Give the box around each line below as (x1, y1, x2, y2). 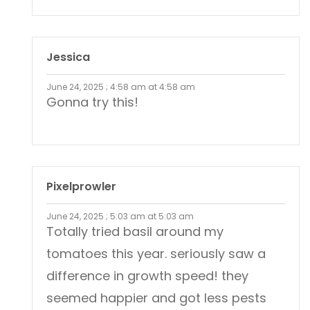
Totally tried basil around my (46, 223, 224, 241)
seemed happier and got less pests (46, 289, 266, 307)
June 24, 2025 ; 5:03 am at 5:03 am (46, 210, 194, 223)
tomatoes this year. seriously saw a (46, 245, 266, 263)
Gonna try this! (46, 93, 138, 111)
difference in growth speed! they (46, 267, 248, 285)
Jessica (46, 49, 90, 66)
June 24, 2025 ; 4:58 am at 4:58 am (46, 81, 195, 93)
